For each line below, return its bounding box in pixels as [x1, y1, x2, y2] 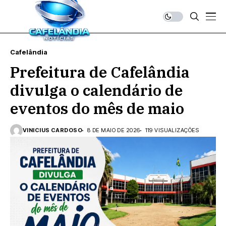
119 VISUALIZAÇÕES [145, 127, 199, 134]
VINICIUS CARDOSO [23, 127, 83, 134]
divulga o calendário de [10, 80, 183, 100]
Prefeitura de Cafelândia [10, 62, 190, 82]
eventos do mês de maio [10, 98, 184, 118]
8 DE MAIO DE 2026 [87, 127, 140, 134]
